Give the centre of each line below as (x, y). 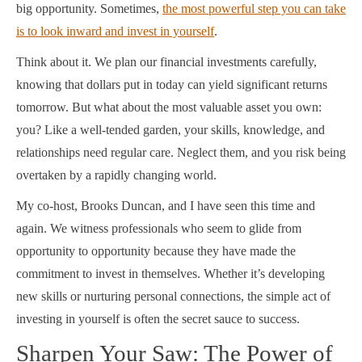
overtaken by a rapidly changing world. (116, 175)
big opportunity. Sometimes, (89, 9)
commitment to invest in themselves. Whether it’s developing (170, 274)
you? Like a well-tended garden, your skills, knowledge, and (170, 130)
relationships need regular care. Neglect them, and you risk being (181, 153)
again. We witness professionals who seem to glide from (159, 229)
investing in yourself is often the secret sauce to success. (158, 319)
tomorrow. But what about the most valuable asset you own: (169, 107)
